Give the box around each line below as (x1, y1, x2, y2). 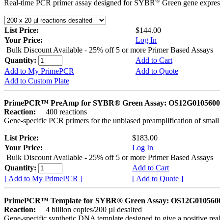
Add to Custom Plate (4, 77, 69, 85)
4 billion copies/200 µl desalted (38, 205, 142, 214)
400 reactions (38, 108, 87, 116)
